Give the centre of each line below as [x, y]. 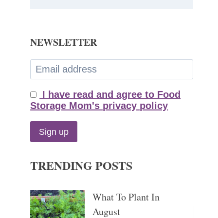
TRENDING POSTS [82, 165]
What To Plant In [126, 197]
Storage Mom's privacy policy [99, 106]
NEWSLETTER [64, 42]
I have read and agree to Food [110, 95]
